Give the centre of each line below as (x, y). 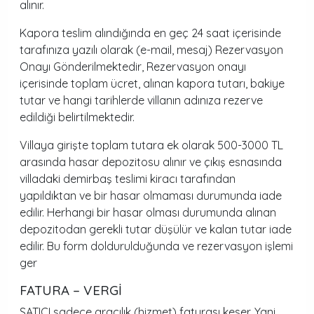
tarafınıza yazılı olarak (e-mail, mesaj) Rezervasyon (151, 50)
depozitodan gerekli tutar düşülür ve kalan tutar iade (156, 229)
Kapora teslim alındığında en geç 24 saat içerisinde (150, 33)
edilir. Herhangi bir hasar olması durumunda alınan (148, 212)
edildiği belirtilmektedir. (77, 117)
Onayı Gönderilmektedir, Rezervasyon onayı (133, 67)
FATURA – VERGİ (71, 290)
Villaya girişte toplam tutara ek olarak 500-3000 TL (151, 145)
